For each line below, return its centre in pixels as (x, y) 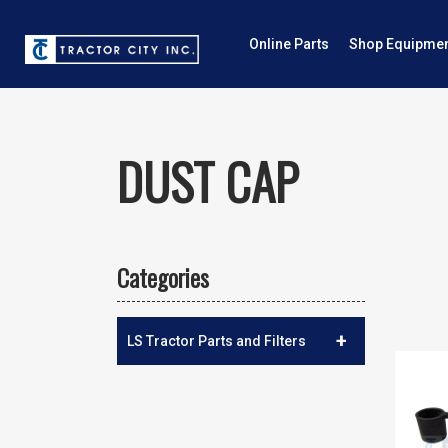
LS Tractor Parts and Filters (216, 341)
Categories (163, 277)
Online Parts (289, 44)
